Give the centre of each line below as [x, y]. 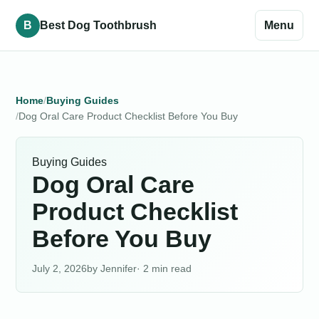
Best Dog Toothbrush [98, 25]
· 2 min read [164, 268]
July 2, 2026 [59, 268]
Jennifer [119, 268]
